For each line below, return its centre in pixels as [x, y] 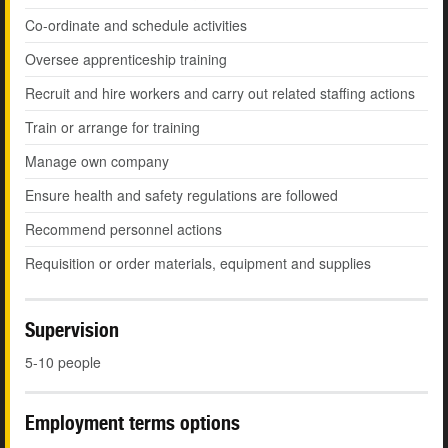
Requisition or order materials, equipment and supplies [198, 263]
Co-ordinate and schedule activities [136, 25]
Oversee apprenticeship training [126, 59]
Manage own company [97, 161]
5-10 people [63, 362]
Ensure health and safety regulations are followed [181, 195]
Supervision [72, 330]
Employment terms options [132, 423]
